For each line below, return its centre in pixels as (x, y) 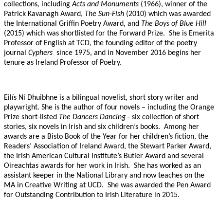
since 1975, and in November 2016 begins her (129, 53)
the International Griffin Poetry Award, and (73, 24)
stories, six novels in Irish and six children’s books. (82, 127)
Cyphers (41, 53)
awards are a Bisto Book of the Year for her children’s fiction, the (106, 137)
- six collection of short (162, 118)
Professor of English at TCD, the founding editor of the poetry (100, 44)
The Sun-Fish (104, 14)
